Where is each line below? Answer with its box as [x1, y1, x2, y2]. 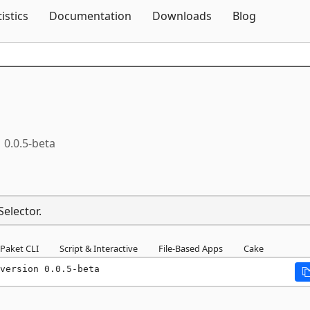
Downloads [152, 8, 212, 24]
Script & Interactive [60, 242, 138, 255]
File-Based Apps [158, 242, 223, 255]
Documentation [49, 8, 131, 24]
